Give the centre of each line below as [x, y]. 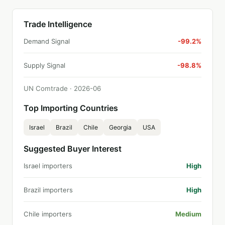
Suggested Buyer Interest [73, 149]
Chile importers [48, 214]
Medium [188, 214]
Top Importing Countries [71, 108]
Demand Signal [47, 41]
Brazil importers [48, 190]
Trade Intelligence [58, 24]
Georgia [120, 127]
